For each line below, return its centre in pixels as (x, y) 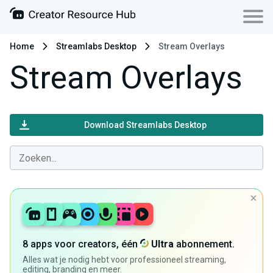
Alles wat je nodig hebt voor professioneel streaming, (124, 260)
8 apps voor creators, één (81, 244)
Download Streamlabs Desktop (145, 125)
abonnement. (204, 244)
